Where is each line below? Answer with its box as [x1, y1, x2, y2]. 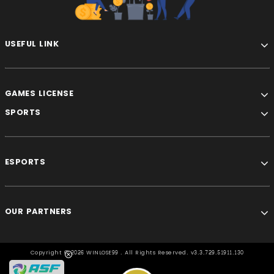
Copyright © [30, 247, 71, 257]
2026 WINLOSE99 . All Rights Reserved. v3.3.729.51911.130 [70, 247, 244, 257]
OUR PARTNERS [4, 204, 72, 219]
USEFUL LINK [4, 36, 59, 51]
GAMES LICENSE [4, 86, 73, 101]
